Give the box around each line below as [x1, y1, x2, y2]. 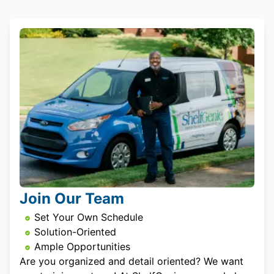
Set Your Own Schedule [34, 210, 143, 223]
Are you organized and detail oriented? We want [20, 254, 243, 267]
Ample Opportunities [34, 240, 130, 253]
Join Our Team [20, 189, 124, 207]
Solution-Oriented [34, 225, 116, 238]
